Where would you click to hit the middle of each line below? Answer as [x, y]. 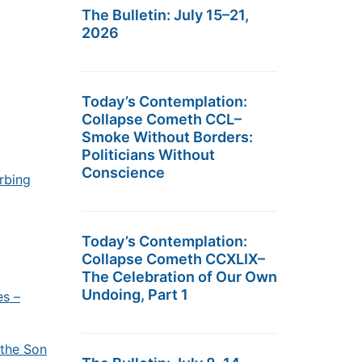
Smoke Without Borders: [167, 137]
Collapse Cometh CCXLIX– [173, 259]
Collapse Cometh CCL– [162, 119]
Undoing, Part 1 [135, 295]
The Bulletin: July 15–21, [165, 15]
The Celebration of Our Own [179, 277]
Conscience [123, 173]
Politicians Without [148, 155]
